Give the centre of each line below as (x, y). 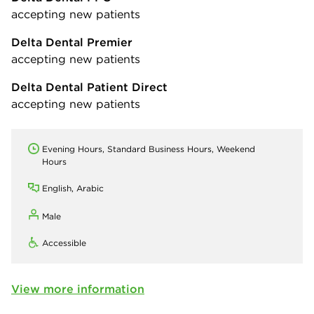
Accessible (64, 243)
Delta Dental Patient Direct (89, 87)
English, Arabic (73, 188)
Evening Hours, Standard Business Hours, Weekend (149, 149)
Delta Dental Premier (72, 42)
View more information (78, 288)
